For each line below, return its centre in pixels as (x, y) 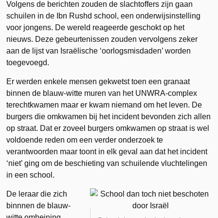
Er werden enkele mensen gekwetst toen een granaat (98, 81)
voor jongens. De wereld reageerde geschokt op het (96, 27)
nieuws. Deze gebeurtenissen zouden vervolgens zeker (102, 39)
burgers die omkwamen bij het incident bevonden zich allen (109, 116)
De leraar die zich (37, 194)
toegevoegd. (28, 62)
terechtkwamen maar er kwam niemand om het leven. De (104, 105)
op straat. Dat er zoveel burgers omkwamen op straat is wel (108, 128)
